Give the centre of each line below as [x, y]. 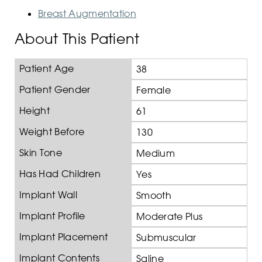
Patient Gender [55, 90]
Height [35, 111]
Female [154, 90]
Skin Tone [41, 153]
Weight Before [52, 132]
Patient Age [47, 69]
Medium [156, 154]
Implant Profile [52, 216]
